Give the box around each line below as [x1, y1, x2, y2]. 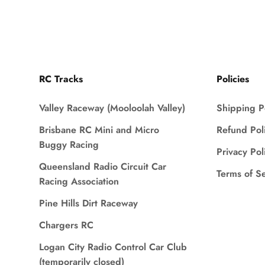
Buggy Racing [38, 138, 99, 152]
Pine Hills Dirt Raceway [38, 196, 138, 211]
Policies [216, 72, 249, 86]
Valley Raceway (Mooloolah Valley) [38, 101, 185, 115]
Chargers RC [38, 218, 93, 232]
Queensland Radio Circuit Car [38, 160, 166, 174]
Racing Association [38, 174, 119, 189]
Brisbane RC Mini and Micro [38, 123, 159, 137]
